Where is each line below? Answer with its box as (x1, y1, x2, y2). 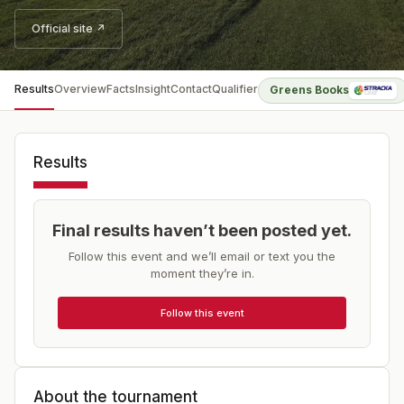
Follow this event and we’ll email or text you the (69, 249, 335, 263)
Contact (170, 82, 212, 96)
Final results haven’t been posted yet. (52, 221, 352, 240)
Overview (54, 82, 106, 96)
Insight (135, 82, 170, 96)
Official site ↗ (32, 22, 106, 35)
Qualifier (212, 82, 258, 96)
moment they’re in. (150, 266, 254, 280)
